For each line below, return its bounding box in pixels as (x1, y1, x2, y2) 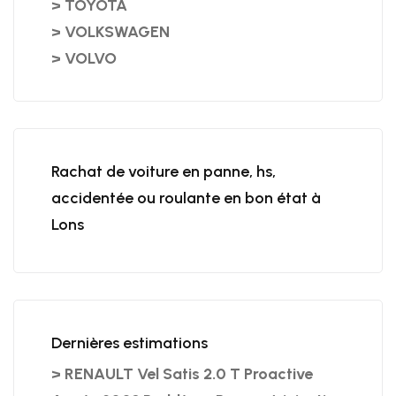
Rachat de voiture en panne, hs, (50, 162, 276, 182)
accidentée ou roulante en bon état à (50, 188, 321, 209)
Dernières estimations (50, 333, 208, 354)
